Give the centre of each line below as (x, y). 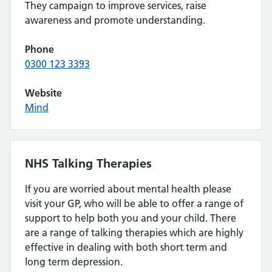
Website (43, 93)
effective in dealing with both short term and (126, 247)
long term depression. (74, 262)
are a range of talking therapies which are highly (134, 233)
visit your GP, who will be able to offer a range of (134, 203)
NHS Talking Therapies (88, 163)
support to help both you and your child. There (131, 218)
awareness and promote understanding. (115, 20)
